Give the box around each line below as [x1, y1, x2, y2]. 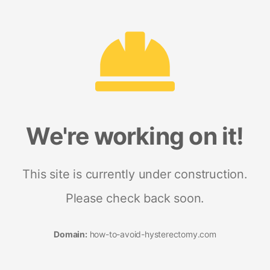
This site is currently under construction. [22, 166, 248, 181]
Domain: [54, 228, 87, 239]
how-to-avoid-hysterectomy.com [87, 228, 216, 239]
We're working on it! [26, 121, 244, 150]
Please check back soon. [65, 190, 205, 206]
